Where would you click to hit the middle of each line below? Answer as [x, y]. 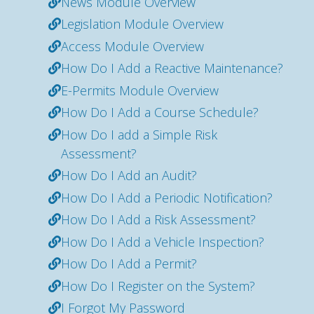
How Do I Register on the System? [158, 286]
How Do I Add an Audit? [129, 175]
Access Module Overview [132, 46]
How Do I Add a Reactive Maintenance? [172, 68]
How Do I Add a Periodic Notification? [167, 197]
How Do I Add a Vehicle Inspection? [163, 241]
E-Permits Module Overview [140, 90]
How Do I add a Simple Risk [139, 134]
